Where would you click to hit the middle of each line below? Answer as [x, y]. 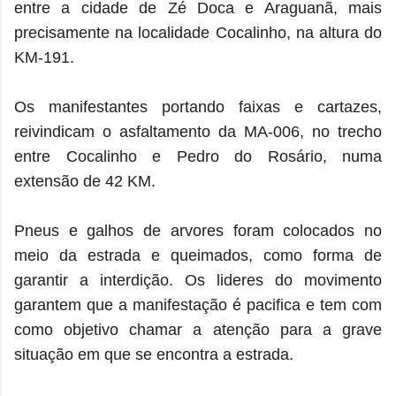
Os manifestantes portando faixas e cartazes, [198, 107]
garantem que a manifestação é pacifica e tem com [198, 305]
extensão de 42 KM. [85, 181]
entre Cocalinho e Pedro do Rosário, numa [198, 156]
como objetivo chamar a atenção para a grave [198, 329]
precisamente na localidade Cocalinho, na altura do [198, 32]
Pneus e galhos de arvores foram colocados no [198, 230]
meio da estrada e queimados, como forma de [198, 255]
